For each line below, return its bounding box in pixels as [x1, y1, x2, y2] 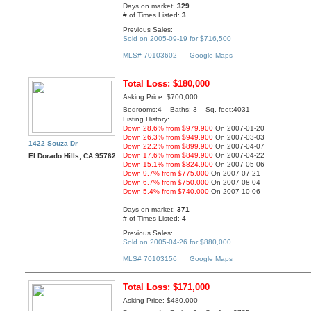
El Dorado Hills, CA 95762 [28, 152, 117, 160]
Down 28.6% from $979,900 [123, 124, 214, 133]
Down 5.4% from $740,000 [123, 187, 210, 196]
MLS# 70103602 [123, 51, 178, 60]
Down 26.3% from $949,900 [123, 133, 214, 142]
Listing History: [123, 115, 170, 124]
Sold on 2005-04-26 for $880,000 [123, 237, 232, 246]
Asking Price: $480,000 [123, 296, 199, 305]
